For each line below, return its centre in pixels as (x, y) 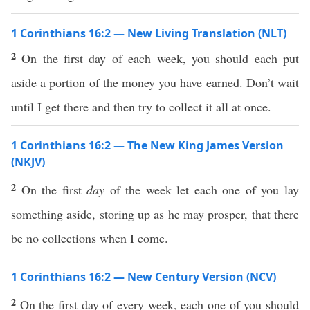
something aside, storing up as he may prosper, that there (155, 214)
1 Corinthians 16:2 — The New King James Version (147, 145)
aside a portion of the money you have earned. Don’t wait (155, 82)
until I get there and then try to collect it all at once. (141, 107)
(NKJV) (28, 162)
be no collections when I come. (90, 238)
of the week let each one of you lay (202, 190)
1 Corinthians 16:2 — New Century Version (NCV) (144, 277)
